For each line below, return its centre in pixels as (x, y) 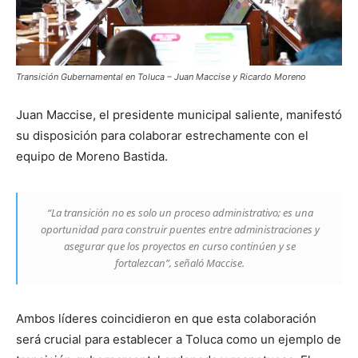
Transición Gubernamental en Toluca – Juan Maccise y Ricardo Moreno (161, 76)
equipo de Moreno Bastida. (92, 156)
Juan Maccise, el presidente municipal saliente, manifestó (179, 114)
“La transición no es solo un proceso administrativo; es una (180, 212)
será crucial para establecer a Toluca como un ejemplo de (179, 339)
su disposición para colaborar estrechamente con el (162, 135)
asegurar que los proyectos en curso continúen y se (180, 246)
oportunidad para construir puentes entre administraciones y (180, 229)
